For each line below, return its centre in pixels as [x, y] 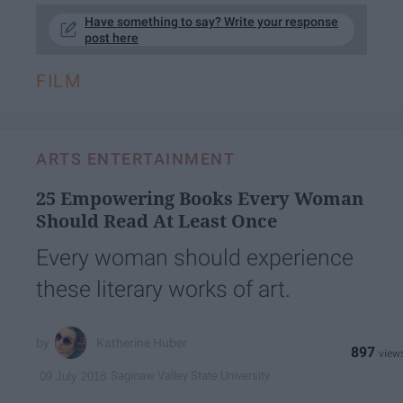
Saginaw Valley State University [190, 376]
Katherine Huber [142, 343]
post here [112, 38]
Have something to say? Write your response [211, 22]
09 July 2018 [73, 376]
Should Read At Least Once [157, 221]
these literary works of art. [163, 290]
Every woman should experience [195, 258]
